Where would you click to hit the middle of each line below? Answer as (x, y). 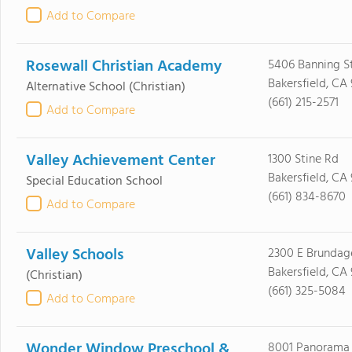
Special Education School (94, 181)
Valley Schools (75, 255)
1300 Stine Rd (303, 159)
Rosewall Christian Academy (123, 67)
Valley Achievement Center (120, 161)
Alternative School (75, 87)
